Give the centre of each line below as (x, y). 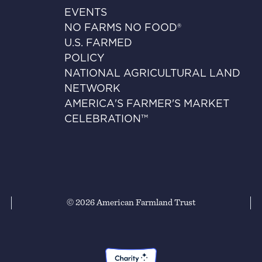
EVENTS (86, 13)
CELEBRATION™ (106, 120)
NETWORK (93, 89)
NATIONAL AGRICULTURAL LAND (153, 74)
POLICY (85, 59)
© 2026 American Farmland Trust (131, 202)
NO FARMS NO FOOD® (123, 28)
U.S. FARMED (99, 44)
